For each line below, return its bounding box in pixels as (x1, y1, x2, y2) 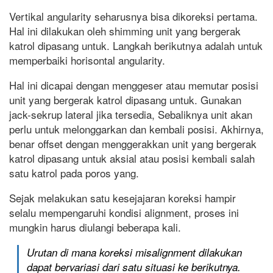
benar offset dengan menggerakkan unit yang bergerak (9, 136, 257, 152)
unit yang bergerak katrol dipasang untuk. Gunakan (9, 92, 241, 108)
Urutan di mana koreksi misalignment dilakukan (27, 245, 243, 260)
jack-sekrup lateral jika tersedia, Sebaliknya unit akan (9, 107, 252, 122)
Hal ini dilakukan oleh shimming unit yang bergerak (9, 23, 241, 39)
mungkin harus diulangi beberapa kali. (9, 219, 181, 235)
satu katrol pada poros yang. (9, 165, 139, 181)
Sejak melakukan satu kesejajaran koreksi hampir (9, 190, 236, 206)
